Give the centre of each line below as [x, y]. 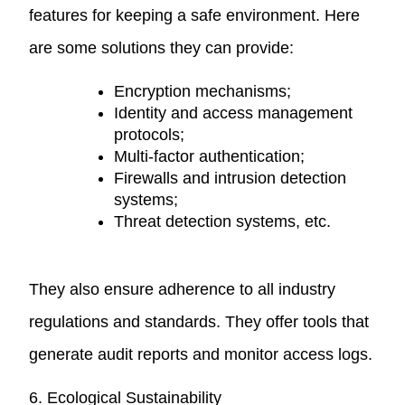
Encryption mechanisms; [203, 91]
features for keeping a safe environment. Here [195, 15]
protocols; [150, 134]
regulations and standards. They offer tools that [199, 321]
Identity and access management [234, 113]
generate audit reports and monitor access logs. [201, 354]
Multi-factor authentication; [210, 156]
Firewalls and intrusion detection [231, 178]
